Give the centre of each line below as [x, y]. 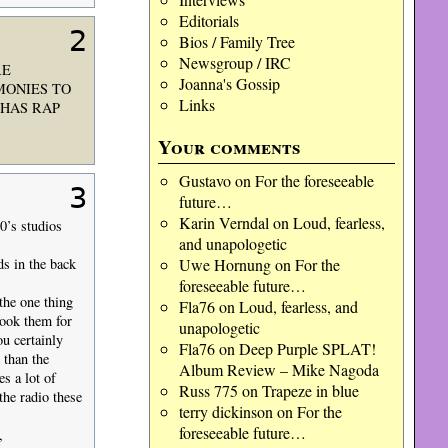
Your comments [229, 147]
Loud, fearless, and [298, 306]
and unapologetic [232, 243]
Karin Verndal [223, 222]
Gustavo [204, 180]
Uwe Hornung [224, 264]
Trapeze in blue [310, 390]
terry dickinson [225, 411]
